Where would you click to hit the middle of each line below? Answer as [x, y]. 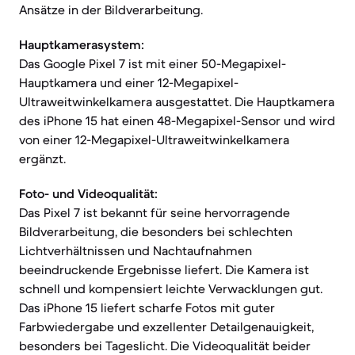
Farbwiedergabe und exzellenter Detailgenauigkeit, [166, 326]
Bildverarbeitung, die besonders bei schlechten [156, 231]
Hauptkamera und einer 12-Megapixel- [129, 82]
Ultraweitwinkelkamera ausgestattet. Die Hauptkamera [177, 101]
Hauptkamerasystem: [82, 44]
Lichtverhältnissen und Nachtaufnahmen [136, 250]
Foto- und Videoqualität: [88, 193]
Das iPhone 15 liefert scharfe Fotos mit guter [147, 307]
